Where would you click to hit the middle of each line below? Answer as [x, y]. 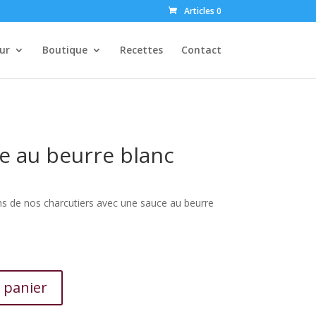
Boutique [65, 50]
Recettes [141, 50]
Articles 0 [202, 11]
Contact [201, 50]
